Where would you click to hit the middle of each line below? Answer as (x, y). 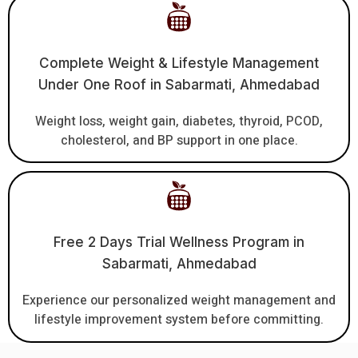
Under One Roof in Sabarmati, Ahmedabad (179, 84)
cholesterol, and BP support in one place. (179, 140)
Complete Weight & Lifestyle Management (179, 63)
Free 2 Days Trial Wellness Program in (179, 243)
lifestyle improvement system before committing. (179, 320)
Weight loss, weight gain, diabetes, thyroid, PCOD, (179, 121)
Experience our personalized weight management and (179, 301)
